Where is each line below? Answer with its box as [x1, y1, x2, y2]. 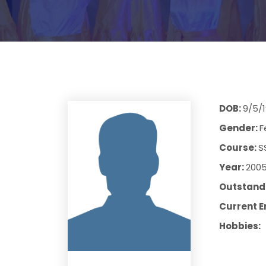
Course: [218, 141, 258, 154]
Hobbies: [218, 220, 261, 232]
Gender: [218, 122, 259, 134]
